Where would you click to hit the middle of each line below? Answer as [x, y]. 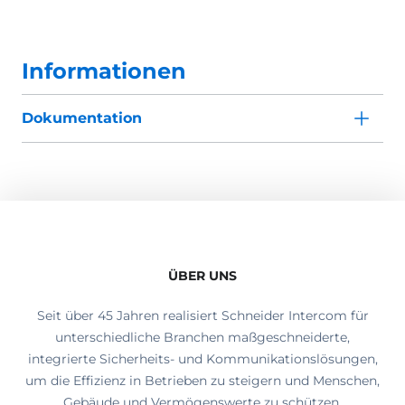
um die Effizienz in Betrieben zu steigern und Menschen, [202, 381]
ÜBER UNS [202, 276]
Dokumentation [82, 118]
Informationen [104, 71]
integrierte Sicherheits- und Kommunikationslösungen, [202, 359]
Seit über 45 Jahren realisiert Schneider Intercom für [202, 316]
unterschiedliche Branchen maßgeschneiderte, [202, 338]
